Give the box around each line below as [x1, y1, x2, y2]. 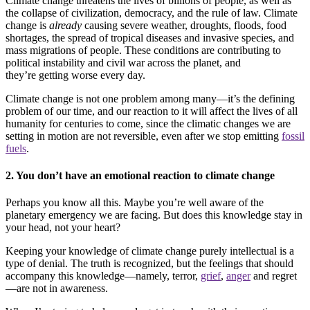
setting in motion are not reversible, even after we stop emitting [6, 129, 282, 142]
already [49, 19, 84, 31]
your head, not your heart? [6, 221, 120, 234]
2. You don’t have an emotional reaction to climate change [6, 169, 275, 181]
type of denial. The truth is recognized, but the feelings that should [6, 257, 293, 270]
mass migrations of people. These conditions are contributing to [6, 44, 281, 56]
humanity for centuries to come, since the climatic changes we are [6, 117, 291, 129]
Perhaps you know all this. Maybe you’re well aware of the [6, 197, 264, 209]
